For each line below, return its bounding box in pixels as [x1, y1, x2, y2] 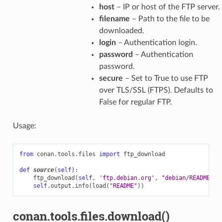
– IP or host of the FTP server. [114, 2, 220, 11]
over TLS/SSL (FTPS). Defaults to [99, 86, 213, 94]
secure [99, 74, 123, 82]
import [99, 150, 120, 158]
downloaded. [99, 26, 144, 35]
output [50, 182, 71, 189]
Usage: [12, 121, 36, 130]
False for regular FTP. [99, 98, 172, 106]
